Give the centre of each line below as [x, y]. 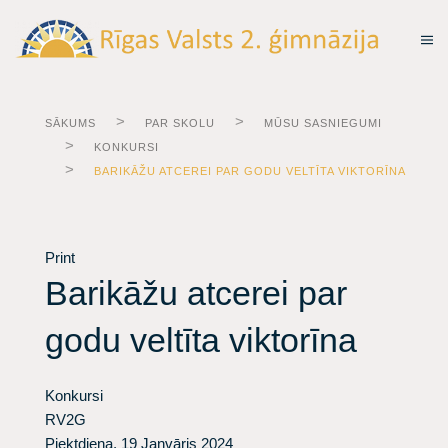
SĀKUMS [70, 123]
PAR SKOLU [180, 123]
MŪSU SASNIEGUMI [323, 123]
